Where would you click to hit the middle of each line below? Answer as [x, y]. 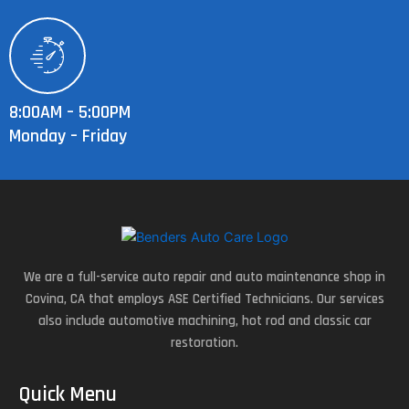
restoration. [204, 343]
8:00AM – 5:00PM [70, 112]
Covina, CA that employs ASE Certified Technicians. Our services [204, 299]
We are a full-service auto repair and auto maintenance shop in [204, 277]
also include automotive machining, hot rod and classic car [204, 321]
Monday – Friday [68, 136]
